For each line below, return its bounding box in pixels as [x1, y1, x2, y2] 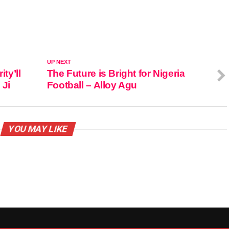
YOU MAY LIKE [7, 124, 69, 134]
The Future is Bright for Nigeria [47, 68, 185, 79]
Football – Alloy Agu [47, 80, 138, 91]
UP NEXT [47, 59, 71, 65]
